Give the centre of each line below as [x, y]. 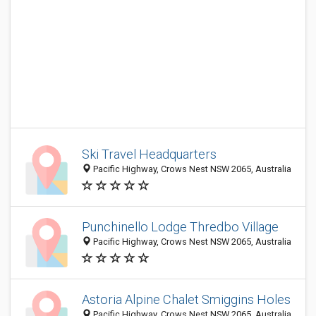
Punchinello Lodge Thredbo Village [180, 227]
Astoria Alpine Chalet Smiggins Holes [186, 300]
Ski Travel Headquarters [149, 154]
